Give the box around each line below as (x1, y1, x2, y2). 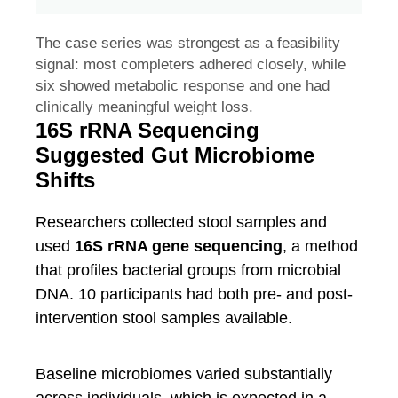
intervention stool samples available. (36, 308, 292, 327)
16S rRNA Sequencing (36, 117, 259, 142)
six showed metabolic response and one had (36, 76, 330, 94)
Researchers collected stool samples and (36, 212, 327, 231)
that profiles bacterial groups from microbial (36, 260, 341, 279)
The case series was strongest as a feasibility (36, 34, 340, 52)
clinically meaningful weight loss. (36, 98, 253, 115)
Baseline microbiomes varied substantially (36, 364, 332, 383)
